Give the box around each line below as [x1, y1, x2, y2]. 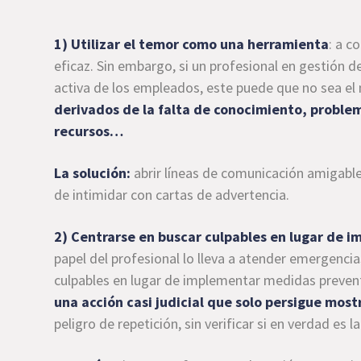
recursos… [54, 122, 124, 140]
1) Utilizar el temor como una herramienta [54, 35, 330, 53]
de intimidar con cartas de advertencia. [54, 185, 290, 204]
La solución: [54, 164, 131, 182]
